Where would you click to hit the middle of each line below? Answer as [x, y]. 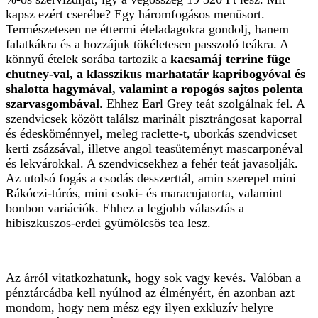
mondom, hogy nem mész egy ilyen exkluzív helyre [139, 308]
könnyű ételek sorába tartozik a [86, 59]
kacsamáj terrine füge [229, 59]
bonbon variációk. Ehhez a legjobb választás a [125, 208]
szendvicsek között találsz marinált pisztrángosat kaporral [154, 119]
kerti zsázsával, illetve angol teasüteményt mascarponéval [154, 149]
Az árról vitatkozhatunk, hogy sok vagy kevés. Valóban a [153, 278]
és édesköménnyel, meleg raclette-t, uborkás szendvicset [151, 134]
